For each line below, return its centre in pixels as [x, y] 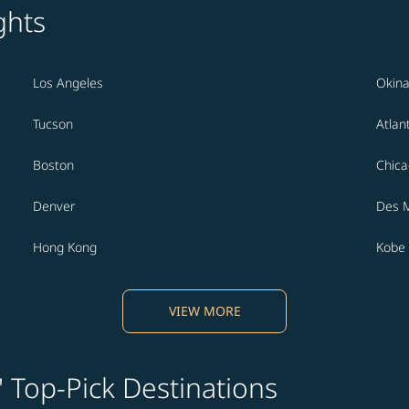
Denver [54, 206]
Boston [53, 165]
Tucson [53, 124]
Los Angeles [68, 83]
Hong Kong [65, 247]
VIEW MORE [204, 311]
